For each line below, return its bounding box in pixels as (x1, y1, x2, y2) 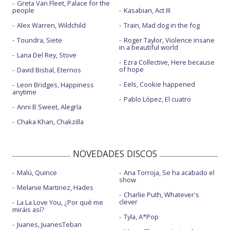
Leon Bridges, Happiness (17, 80, 94, 90)
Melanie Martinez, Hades (17, 183, 93, 193)
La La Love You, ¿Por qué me (17, 198, 103, 207)
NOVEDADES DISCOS (73, 147, 157, 160)
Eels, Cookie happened (123, 80, 195, 89)
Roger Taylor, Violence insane (123, 35, 215, 45)
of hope (119, 65, 144, 74)
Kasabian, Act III (123, 6, 170, 15)
